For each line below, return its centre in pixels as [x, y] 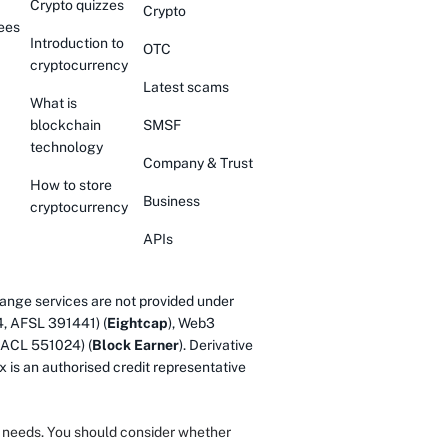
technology [66, 147]
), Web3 [191, 323]
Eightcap [137, 323]
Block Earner [135, 345]
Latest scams [186, 87]
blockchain [65, 125]
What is [53, 103]
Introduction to [77, 43]
